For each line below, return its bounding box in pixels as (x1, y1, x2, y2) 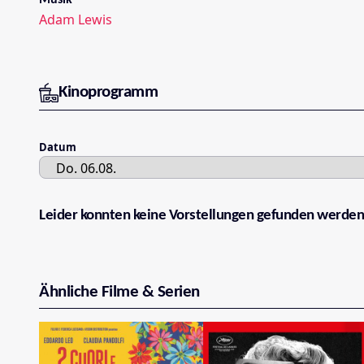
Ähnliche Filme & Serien (39, 283, 200, 301)
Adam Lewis (39, 10, 112, 28)
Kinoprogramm (58, 84, 158, 102)
